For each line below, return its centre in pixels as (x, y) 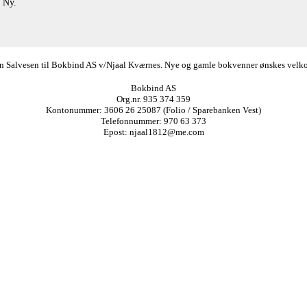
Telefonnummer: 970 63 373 (153, 121)
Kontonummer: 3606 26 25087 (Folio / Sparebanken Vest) (153, 110)
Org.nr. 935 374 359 (153, 99)
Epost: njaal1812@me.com (153, 132)
